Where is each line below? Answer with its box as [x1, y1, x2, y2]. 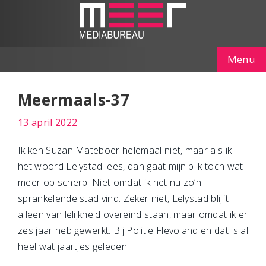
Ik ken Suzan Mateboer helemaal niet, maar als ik [18, 144, 232, 157]
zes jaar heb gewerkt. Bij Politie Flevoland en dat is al [18, 224, 248, 237]
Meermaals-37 [18, 89, 129, 110]
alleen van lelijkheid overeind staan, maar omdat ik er [18, 208, 248, 221]
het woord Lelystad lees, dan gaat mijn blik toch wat [18, 160, 243, 173]
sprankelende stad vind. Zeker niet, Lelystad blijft [18, 192, 229, 205]
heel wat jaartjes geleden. [18, 240, 129, 253]
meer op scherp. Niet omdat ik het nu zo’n [18, 176, 202, 189]
